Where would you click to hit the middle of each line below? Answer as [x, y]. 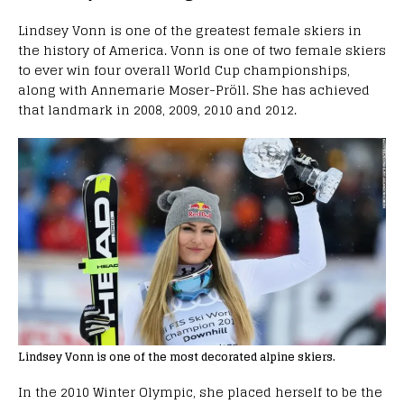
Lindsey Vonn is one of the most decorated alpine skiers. [177, 356]
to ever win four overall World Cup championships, [184, 70]
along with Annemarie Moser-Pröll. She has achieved [194, 90]
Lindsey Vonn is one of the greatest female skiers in [190, 31]
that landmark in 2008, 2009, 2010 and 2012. [157, 110]
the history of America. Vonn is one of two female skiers [202, 50]
